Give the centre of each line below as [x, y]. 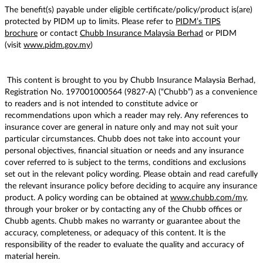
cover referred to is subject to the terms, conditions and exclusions [125, 163]
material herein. [32, 257]
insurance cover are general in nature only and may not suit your [121, 128]
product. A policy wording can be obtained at [87, 198]
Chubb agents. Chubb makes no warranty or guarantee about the [122, 222]
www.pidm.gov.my [57, 45]
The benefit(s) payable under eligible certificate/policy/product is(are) [129, 10]
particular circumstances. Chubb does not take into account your [122, 139]
